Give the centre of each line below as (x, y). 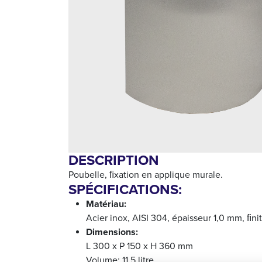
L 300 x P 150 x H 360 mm (139, 246)
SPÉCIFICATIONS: (125, 189)
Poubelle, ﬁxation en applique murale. (146, 174)
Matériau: (106, 204)
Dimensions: (112, 232)
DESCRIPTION (114, 160)
